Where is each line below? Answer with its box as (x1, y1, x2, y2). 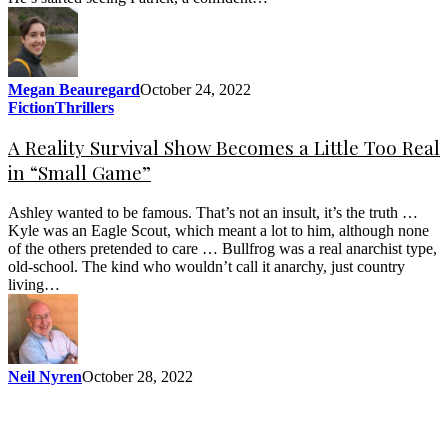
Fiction (8, 98, 55, 116)
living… (8, 275, 60, 293)
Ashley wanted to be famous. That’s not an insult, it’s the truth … (8, 203, 418, 221)
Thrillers (55, 98, 114, 116)
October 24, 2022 (140, 80, 251, 98)
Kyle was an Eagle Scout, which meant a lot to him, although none (8, 221, 429, 239)
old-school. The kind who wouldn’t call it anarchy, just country (8, 257, 405, 275)
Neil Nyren (8, 367, 82, 385)
